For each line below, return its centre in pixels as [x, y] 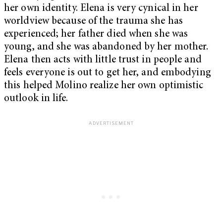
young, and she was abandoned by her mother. [106, 48]
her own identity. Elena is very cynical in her [101, 9]
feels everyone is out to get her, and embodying [108, 73]
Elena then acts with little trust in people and [103, 60]
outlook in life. [36, 99]
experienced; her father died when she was [96, 35]
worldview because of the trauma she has [93, 22]
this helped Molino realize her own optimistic [104, 86]
